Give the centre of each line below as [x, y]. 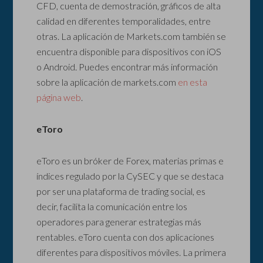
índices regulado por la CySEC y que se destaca [130, 176]
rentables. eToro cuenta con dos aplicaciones [126, 237]
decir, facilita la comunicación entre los [112, 207]
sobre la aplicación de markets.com [107, 82]
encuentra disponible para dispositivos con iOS [129, 52]
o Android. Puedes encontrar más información [127, 67]
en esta [193, 82]
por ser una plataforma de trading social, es [121, 191]
